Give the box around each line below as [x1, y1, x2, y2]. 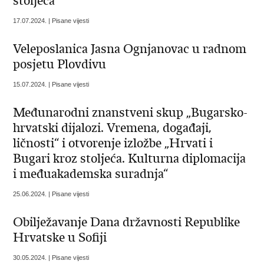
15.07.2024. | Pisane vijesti [13, 81, 90, 88]
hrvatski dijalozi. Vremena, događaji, [13, 120, 212, 136]
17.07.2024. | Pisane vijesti [13, 17, 90, 25]
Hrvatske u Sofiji [13, 230, 107, 246]
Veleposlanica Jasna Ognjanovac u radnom [13, 41, 247, 57]
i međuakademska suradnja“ [13, 166, 169, 182]
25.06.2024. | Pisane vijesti [13, 190, 90, 198]
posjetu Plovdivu [13, 57, 107, 72]
